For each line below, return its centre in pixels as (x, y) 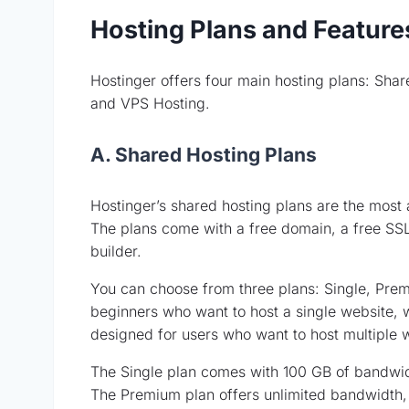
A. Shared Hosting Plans (204, 154)
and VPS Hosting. (150, 103)
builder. (116, 251)
